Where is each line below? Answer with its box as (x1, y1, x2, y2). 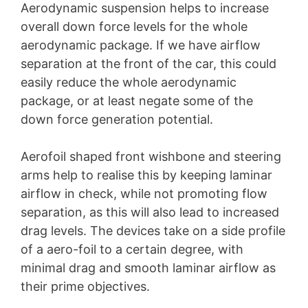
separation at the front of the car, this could (21, 56, 276, 71)
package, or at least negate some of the (21, 93, 253, 109)
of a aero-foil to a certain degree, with (21, 242, 243, 257)
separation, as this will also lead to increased (21, 205, 279, 220)
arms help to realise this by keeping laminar (21, 168, 272, 183)
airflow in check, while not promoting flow (21, 186, 267, 201)
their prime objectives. (21, 279, 150, 294)
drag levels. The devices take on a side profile (21, 223, 285, 239)
